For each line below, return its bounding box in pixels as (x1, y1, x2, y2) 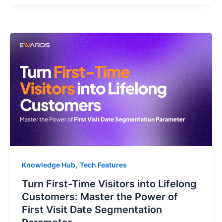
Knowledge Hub (21, 161, 75, 169)
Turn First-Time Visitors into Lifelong (21, 177, 197, 190)
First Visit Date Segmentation (21, 203, 162, 216)
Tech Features (79, 161, 127, 169)
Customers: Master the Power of (21, 190, 178, 203)
